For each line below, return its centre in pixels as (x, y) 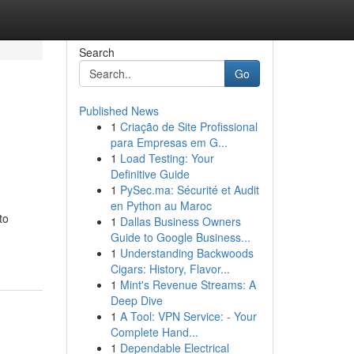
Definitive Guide (150, 174)
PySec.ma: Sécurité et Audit (189, 190)
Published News (119, 111)
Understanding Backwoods (186, 253)
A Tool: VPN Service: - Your (188, 316)
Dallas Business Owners (180, 221)
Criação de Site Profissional (188, 126)
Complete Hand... (154, 332)
